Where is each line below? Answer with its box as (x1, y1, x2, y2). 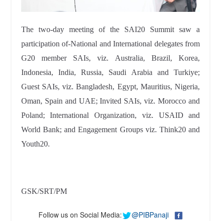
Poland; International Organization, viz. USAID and (21, 111, 200, 120)
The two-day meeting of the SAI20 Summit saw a (21, 25, 200, 34)
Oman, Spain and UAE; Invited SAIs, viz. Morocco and (21, 97, 200, 106)
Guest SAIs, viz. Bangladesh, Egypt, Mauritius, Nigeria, (21, 82, 200, 91)
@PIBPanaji (131, 210, 169, 220)
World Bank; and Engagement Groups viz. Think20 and (21, 125, 200, 134)
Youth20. (21, 140, 50, 148)
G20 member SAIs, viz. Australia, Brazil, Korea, (21, 54, 200, 63)
